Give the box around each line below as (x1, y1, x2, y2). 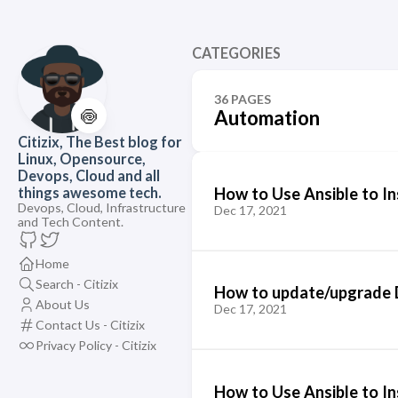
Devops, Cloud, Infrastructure (18, 200, 186, 215)
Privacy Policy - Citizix (36, 337, 156, 353)
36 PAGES (213, 92, 271, 107)
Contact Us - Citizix (36, 316, 145, 332)
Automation (213, 106, 320, 130)
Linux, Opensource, (18, 150, 146, 167)
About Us (36, 296, 90, 312)
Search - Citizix (36, 275, 118, 291)
